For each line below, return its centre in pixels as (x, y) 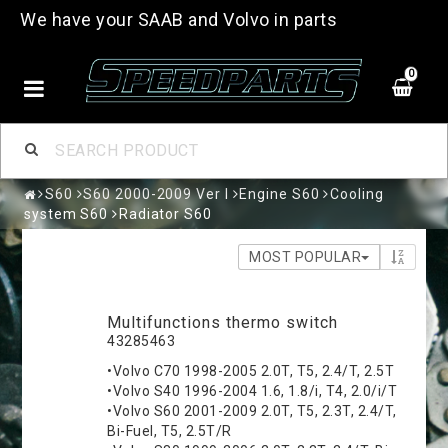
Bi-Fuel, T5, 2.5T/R (169, 430)
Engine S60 (279, 193)
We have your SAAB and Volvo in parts (178, 19)
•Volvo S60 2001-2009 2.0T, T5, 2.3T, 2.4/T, (252, 410)
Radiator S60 (165, 213)
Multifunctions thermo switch (223, 322)
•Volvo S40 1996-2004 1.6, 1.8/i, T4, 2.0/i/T (252, 390)
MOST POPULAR (305, 256)
